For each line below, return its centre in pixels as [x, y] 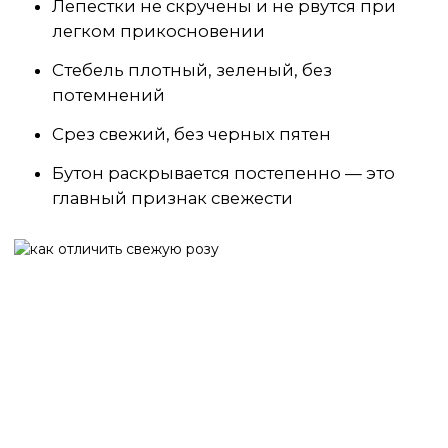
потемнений [108, 95]
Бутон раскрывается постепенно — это [223, 173]
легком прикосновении [158, 31]
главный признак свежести [172, 198]
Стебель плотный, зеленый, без [192, 70]
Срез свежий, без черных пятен [191, 134]
